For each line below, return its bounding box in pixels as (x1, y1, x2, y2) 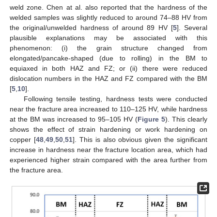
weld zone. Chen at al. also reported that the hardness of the (10, 3, 207, 11)
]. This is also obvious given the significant (72, 135, 207, 143)
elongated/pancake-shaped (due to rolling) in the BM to (10, 54, 207, 62)
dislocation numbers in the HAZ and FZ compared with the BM (10, 74, 207, 82)
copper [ (10, 135, 36, 143)
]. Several (176, 23, 207, 31)
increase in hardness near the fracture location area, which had (10, 145, 207, 154)
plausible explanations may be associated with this (10, 33, 207, 42)
